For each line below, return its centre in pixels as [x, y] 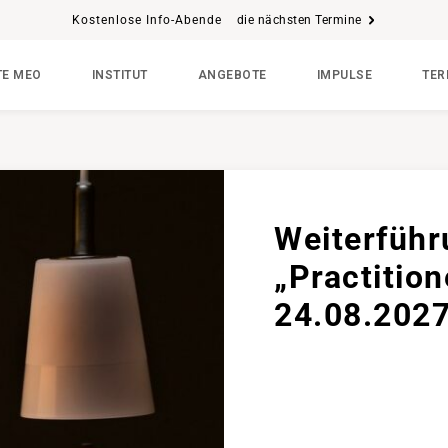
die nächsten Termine [299, 20]
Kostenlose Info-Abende [146, 20]
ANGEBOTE [232, 75]
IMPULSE [344, 75]
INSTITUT [119, 75]
